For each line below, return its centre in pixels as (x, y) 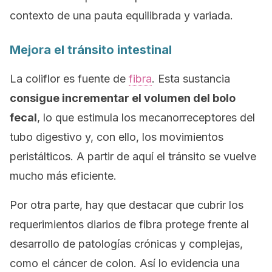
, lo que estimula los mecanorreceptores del (146, 117)
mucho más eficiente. (63, 176)
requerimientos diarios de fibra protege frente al (129, 224)
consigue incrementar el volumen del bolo (123, 98)
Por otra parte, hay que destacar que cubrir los (127, 205)
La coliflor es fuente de (69, 79)
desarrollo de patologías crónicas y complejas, (126, 244)
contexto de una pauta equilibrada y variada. (121, 15)
